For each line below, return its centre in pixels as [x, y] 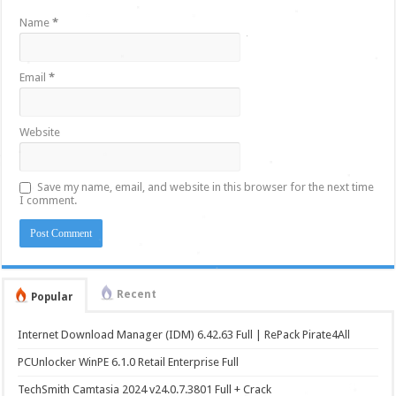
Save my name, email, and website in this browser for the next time [206, 187]
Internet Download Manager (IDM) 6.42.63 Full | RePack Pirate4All [184, 335]
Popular [53, 297]
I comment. [49, 201]
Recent [137, 295]
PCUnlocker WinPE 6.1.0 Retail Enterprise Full [129, 362]
